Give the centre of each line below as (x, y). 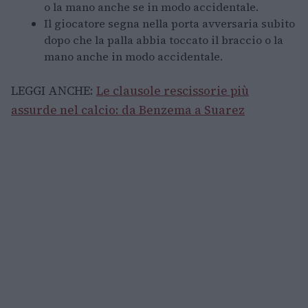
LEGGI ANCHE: (54, 91)
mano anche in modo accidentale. (133, 57)
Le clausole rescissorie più (173, 91)
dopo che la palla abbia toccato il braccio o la (164, 40)
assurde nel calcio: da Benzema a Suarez (128, 110)
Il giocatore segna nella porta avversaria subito (169, 24)
